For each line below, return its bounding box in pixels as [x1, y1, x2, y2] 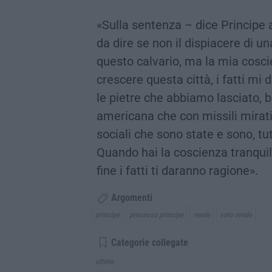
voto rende [220, 209, 252, 219]
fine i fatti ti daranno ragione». [97, 163, 258, 178]
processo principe [129, 209, 183, 219]
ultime [95, 257, 114, 267]
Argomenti [109, 192, 152, 203]
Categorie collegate [109, 237, 188, 248]
